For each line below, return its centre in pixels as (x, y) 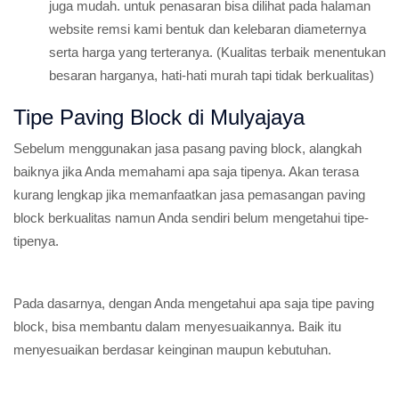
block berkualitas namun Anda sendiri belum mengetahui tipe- (191, 218)
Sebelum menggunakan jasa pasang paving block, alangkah (187, 148)
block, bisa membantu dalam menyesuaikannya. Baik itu (177, 326)
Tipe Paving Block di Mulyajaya (159, 117)
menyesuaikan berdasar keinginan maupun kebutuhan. (172, 350)
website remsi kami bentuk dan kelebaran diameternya (208, 29)
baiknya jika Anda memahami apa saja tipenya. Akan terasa (186, 171)
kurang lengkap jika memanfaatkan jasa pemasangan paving (189, 195)
